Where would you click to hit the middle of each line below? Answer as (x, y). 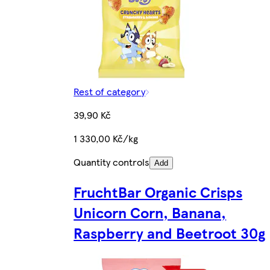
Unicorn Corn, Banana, (150, 212)
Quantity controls (112, 162)
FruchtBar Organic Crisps (158, 191)
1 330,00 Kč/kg (106, 138)
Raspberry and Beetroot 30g (170, 232)
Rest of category (110, 91)
